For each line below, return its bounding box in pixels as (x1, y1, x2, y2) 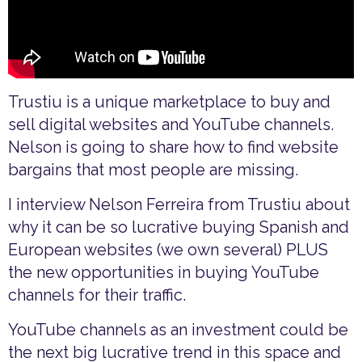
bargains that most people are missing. (8, 160, 298, 180)
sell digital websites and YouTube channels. (8, 115, 334, 135)
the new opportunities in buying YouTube (8, 263, 319, 283)
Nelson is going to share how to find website (8, 137, 339, 158)
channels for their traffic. (8, 285, 186, 305)
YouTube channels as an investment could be (8, 320, 348, 340)
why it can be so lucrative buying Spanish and (8, 217, 349, 238)
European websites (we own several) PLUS (8, 240, 328, 260)
